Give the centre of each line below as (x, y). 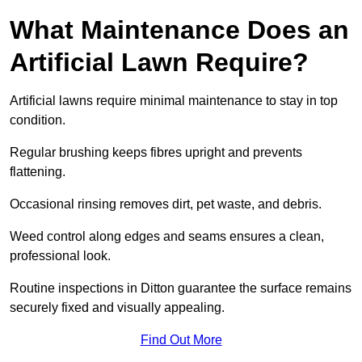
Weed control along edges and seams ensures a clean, (167, 237)
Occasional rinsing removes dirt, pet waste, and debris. (166, 204)
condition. (38, 120)
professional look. (60, 256)
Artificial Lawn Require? (159, 63)
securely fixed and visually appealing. (117, 308)
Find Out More (181, 340)
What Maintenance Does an (179, 30)
